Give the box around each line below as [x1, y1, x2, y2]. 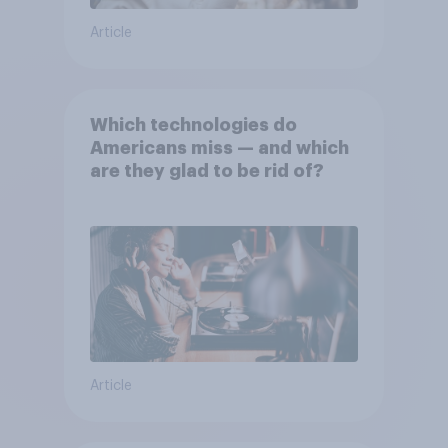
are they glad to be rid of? [89, 162, 324, 181]
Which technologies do [89, 116, 297, 135]
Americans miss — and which [89, 139, 349, 158]
